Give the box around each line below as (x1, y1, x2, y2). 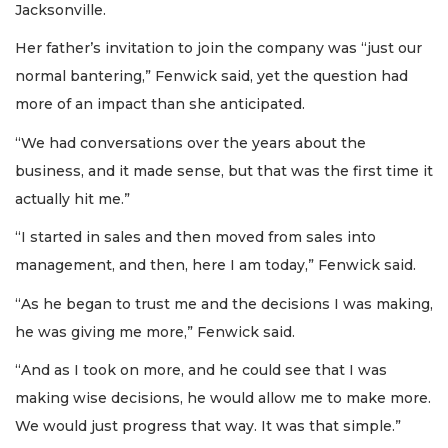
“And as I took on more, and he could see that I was (15, 361, 387, 380)
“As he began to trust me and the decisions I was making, (15, 294, 433, 313)
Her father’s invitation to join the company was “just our (15, 39, 422, 58)
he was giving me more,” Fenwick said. (15, 322, 299, 341)
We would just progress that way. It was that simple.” (15, 417, 401, 436)
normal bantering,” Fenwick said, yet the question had (15, 67, 408, 86)
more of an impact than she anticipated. (15, 95, 305, 114)
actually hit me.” (15, 189, 130, 208)
